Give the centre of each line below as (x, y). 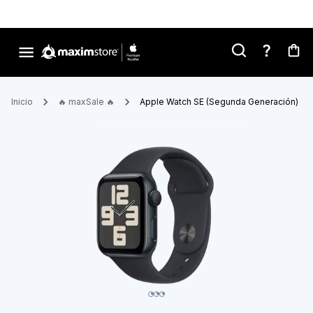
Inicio (22, 102)
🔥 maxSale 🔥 (86, 102)
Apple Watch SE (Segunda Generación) (219, 102)
